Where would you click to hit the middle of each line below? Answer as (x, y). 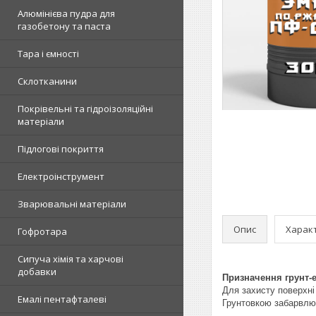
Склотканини (47, 81)
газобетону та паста (64, 26)
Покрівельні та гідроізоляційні (85, 109)
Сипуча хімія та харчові (71, 259)
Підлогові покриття (61, 149)
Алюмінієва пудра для (66, 13)
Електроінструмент (61, 176)
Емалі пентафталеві (62, 299)
